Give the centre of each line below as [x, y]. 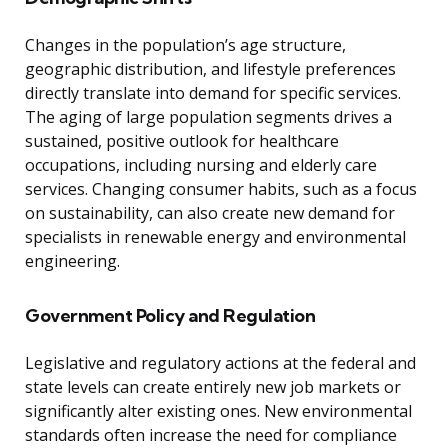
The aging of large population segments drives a [208, 117]
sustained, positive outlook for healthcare [182, 141]
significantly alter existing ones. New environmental [218, 411]
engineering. [72, 261]
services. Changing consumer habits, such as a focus [221, 189]
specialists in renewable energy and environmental [215, 237]
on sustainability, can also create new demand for [210, 213]
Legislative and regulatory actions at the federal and [220, 363]
